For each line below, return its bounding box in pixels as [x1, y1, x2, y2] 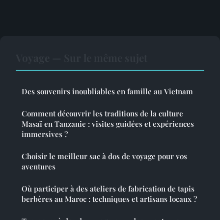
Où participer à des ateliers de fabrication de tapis [22, 184, 194, 194]
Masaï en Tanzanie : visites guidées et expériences [22, 119, 194, 129]
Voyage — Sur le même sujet [16, 51, 147, 65]
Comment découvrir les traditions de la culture [22, 109, 183, 119]
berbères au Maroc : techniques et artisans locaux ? [22, 194, 197, 204]
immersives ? [22, 129, 68, 139]
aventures [22, 162, 55, 172]
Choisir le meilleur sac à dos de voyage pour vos [22, 151, 187, 162]
